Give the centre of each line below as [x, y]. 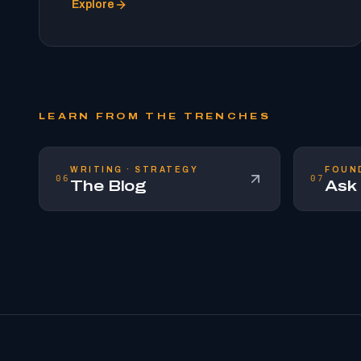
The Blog [108, 186]
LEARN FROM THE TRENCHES [155, 116]
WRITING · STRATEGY [135, 170]
